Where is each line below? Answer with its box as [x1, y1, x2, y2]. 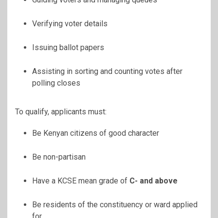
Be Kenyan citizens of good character [32, 128, 159, 138]
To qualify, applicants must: [15, 107, 107, 117]
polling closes [32, 78, 80, 88]
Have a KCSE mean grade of [32, 176, 129, 186]
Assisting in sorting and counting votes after [32, 67, 182, 76]
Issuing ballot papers [32, 43, 104, 53]
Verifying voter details [32, 19, 108, 29]
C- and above [129, 176, 178, 186]
